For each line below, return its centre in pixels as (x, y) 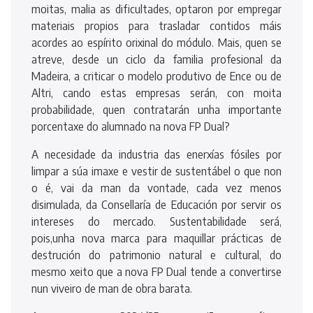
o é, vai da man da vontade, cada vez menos (156, 188)
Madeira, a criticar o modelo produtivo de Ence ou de (156, 76)
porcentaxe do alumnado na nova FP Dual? (131, 126)
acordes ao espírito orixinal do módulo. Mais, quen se (156, 42)
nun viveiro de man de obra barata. (112, 288)
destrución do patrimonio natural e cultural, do (156, 255)
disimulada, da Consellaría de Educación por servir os (156, 204)
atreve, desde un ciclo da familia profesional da (156, 59)
